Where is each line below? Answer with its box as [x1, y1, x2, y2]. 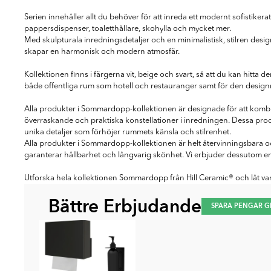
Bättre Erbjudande [48, 194, 201, 219]
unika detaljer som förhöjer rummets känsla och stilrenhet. [24, 128, 231, 136]
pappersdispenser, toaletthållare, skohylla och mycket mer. [24, 24, 231, 33]
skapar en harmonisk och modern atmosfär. [24, 47, 180, 56]
